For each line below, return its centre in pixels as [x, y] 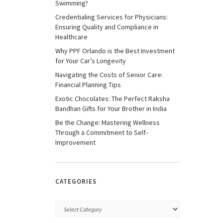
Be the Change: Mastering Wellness [108, 122]
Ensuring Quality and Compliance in [107, 27]
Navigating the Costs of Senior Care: [109, 75]
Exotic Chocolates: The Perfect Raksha [112, 99]
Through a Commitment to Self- [102, 132]
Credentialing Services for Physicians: [111, 17]
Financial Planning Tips [88, 85]
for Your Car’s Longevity [91, 61]
